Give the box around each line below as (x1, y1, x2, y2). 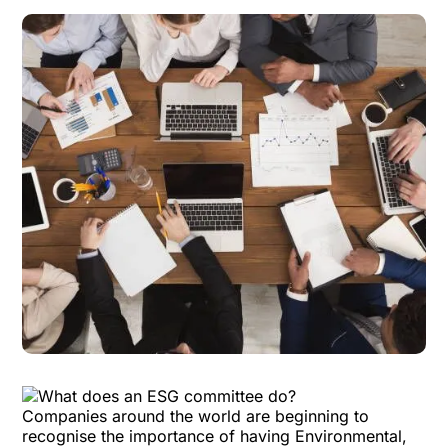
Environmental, (290, 426, 408, 446)
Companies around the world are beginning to (22, 406, 370, 426)
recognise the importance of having (22, 426, 291, 446)
